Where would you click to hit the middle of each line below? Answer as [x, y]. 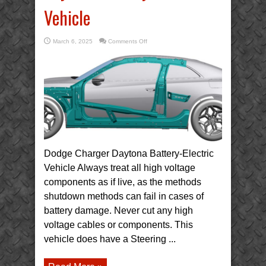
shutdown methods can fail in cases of [124, 196]
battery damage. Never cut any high [118, 210]
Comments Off [128, 41]
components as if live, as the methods [123, 182]
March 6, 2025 [73, 41]
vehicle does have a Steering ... [110, 239]
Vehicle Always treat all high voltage [120, 167]
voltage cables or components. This [118, 224]
